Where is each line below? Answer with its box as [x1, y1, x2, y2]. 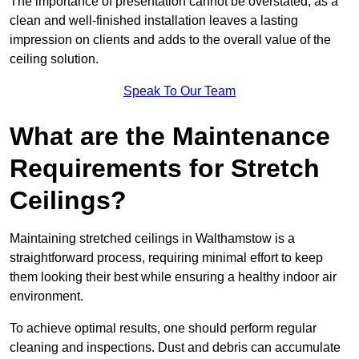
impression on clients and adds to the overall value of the [10, 32, 331, 46]
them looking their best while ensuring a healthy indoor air [10, 269, 337, 284]
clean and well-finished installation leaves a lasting [10, 13, 298, 27]
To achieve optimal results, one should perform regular [10, 321, 317, 335]
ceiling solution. [10, 51, 99, 66]
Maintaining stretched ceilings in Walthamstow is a [10, 231, 295, 245]
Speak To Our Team [123, 83, 236, 98]
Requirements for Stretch [10, 153, 320, 183]
